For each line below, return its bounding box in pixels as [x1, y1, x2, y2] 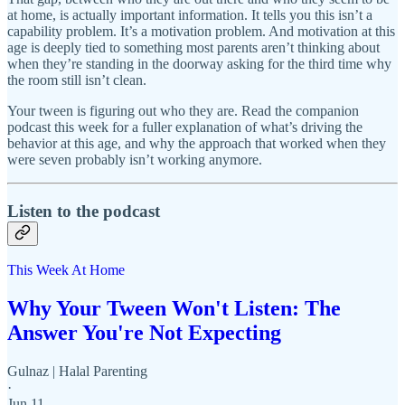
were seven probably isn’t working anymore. [7, 151, 262, 167]
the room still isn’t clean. [7, 71, 146, 88]
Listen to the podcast [7, 201, 160, 221]
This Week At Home [7, 262, 125, 278]
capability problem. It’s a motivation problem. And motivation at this [7, 23, 395, 39]
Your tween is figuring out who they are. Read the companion [7, 102, 359, 118]
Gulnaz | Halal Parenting [7, 363, 147, 380]
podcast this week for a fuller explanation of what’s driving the [7, 118, 363, 135]
